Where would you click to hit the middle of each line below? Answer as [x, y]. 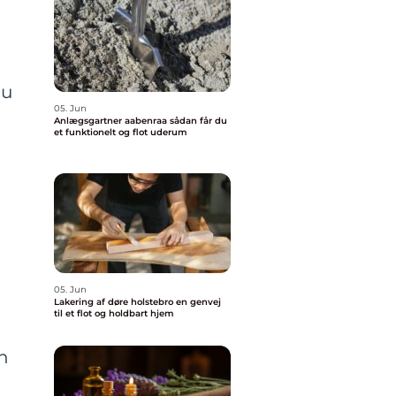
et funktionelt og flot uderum [121, 132]
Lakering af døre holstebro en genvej [115, 302]
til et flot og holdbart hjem [114, 313]
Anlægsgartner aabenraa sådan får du [112, 121]
